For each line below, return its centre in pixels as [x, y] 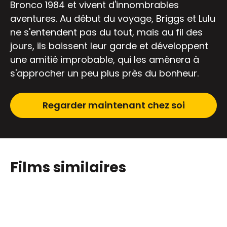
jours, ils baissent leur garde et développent [109, 46]
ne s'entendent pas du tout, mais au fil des [106, 32]
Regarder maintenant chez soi [113, 105]
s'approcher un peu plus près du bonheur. [104, 73]
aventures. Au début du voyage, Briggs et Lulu [113, 19]
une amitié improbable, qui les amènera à [105, 60]
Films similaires [68, 168]
